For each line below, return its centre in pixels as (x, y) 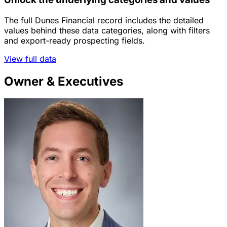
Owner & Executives (64, 81)
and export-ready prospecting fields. (74, 40)
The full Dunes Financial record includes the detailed (104, 20)
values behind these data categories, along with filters (107, 30)
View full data (30, 59)
